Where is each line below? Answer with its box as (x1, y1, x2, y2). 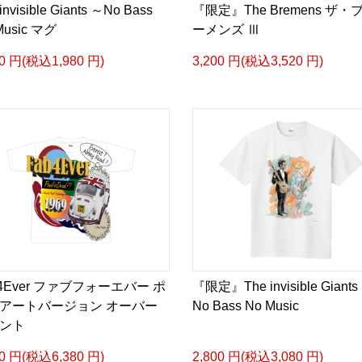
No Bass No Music (192, 299, 299, 313)
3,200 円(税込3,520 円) (192, 54, 323, 68)
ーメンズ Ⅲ (192, 23, 260, 36)
